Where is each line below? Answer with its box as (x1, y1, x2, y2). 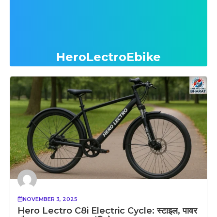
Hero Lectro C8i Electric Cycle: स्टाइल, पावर (17, 205, 197, 216)
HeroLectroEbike (56, 50, 161, 64)
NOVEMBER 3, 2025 (23, 195, 77, 202)
